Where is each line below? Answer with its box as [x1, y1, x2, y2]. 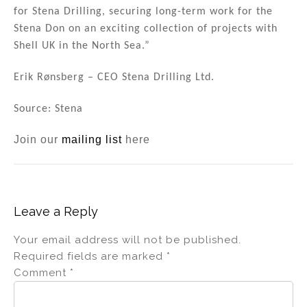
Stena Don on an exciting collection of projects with [14, 23, 278, 35]
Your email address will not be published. [14, 234, 241, 247]
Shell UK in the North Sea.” [14, 40, 150, 52]
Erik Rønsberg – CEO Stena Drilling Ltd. [14, 71, 214, 83]
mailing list [62, 134, 122, 146]
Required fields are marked [14, 250, 167, 263]
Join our [14, 134, 62, 146]
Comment [14, 267, 70, 280]
